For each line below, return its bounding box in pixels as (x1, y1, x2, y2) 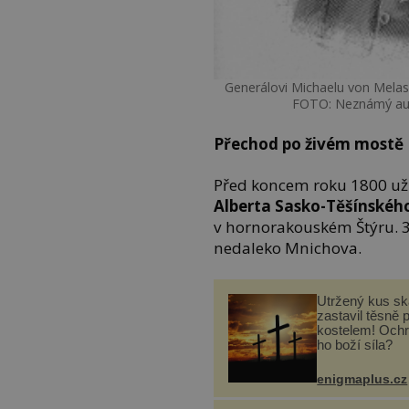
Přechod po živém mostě (214, 132, 404, 154)
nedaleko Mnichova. (214, 237, 362, 259)
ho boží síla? (317, 336, 393, 352)
